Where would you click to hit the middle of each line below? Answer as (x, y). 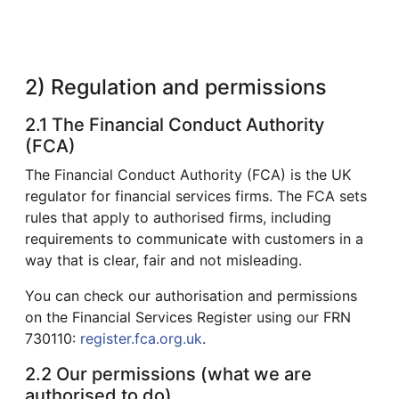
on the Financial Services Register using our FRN (188, 317)
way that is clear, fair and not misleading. (163, 260)
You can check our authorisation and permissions (191, 295)
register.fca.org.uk (141, 338)
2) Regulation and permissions (176, 86)
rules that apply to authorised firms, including (178, 217)
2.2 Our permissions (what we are (168, 374)
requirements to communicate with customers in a (194, 238)
